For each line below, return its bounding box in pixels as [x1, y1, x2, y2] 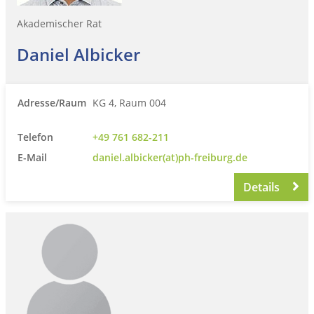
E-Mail [18, 150, 47, 164]
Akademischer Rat [17, 16, 102, 30]
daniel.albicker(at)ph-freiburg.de [93, 150, 247, 164]
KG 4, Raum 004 [93, 95, 166, 109]
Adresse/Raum [18, 95, 86, 109]
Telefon [18, 130, 53, 144]
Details [243, 179, 283, 195]
